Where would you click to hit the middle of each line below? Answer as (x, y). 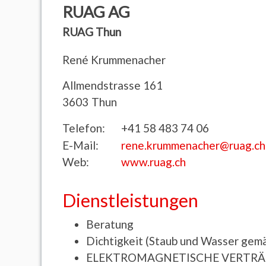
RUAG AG (96, 12)
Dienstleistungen (131, 200)
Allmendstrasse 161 (113, 85)
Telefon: (84, 128)
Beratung (110, 224)
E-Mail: (81, 145)
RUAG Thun (92, 31)
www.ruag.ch (154, 162)
